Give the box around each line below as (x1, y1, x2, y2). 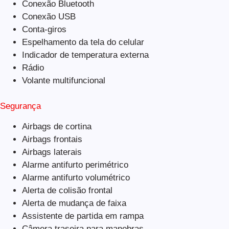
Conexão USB (21, 11, 76, 21)
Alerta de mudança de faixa (21, 198, 126, 209)
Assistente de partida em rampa (21, 211, 144, 221)
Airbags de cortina (21, 122, 91, 132)
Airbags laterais (21, 147, 82, 157)
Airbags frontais (21, 134, 82, 145)
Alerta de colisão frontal (21, 186, 112, 196)
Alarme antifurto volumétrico (21, 173, 130, 183)
